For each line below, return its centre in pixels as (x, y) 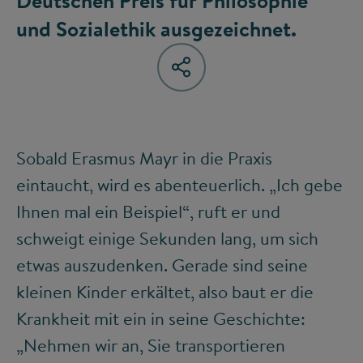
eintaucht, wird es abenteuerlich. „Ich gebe (179, 185)
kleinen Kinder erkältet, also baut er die (165, 292)
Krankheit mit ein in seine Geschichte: (161, 319)
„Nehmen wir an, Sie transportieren (151, 346)
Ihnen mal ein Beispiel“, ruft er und (148, 212)
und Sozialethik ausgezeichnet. (156, 29)
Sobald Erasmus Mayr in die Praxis (144, 158)
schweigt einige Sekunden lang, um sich (167, 239)
